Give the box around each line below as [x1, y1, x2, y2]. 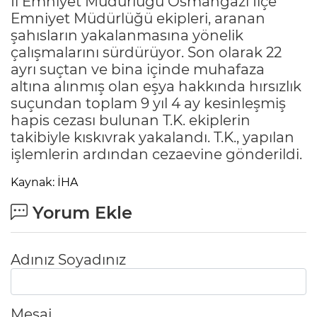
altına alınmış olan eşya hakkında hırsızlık [11, 78, 301, 96]
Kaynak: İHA [11, 175, 78, 190]
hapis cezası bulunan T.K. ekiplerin [11, 112, 250, 129]
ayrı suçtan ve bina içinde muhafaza [11, 61, 265, 79]
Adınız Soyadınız [11, 251, 126, 269]
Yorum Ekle [28, 202, 132, 224]
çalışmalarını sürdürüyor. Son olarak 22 [11, 44, 282, 62]
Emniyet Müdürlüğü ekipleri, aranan [11, 10, 265, 28]
